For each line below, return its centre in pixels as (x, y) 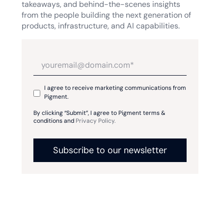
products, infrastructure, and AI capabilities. (101, 26)
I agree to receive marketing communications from (115, 88)
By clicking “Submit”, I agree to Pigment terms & (99, 113)
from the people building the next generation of (106, 15)
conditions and (55, 121)
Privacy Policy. (96, 121)
